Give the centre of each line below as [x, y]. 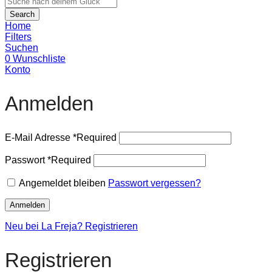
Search [22, 15]
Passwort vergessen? [155, 183]
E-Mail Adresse [39, 138]
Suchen [22, 48]
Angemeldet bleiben [62, 183]
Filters [18, 37]
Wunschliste [39, 59]
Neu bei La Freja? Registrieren [71, 226]
